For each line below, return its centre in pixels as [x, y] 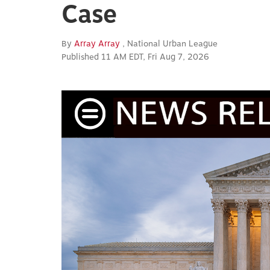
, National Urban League [170, 44]
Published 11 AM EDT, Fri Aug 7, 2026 [135, 57]
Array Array [98, 44]
